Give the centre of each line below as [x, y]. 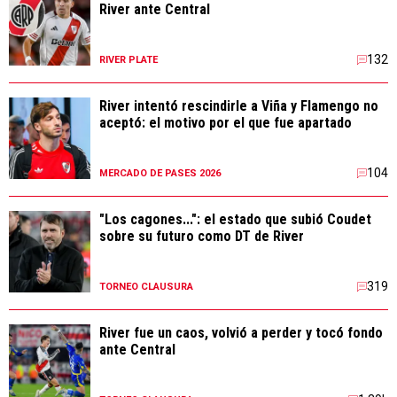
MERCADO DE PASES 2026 [160, 173]
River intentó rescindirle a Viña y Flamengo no [239, 105]
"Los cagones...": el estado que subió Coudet [235, 219]
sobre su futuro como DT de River [202, 236]
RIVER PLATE [128, 59]
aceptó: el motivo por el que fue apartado [226, 122]
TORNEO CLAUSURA [146, 286]
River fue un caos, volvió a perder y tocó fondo [241, 332]
